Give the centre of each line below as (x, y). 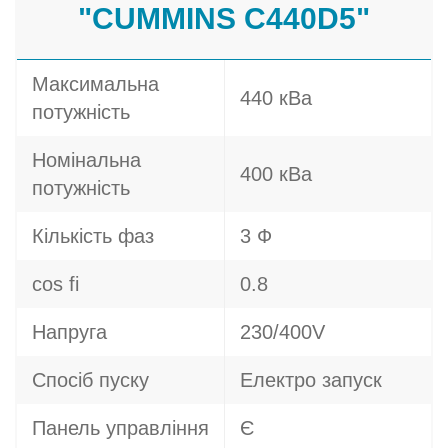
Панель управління (120, 428)
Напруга (69, 332)
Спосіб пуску (90, 380)
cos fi (55, 284)
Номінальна (86, 160)
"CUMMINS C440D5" (224, 18)
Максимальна (95, 84)
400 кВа (276, 174)
